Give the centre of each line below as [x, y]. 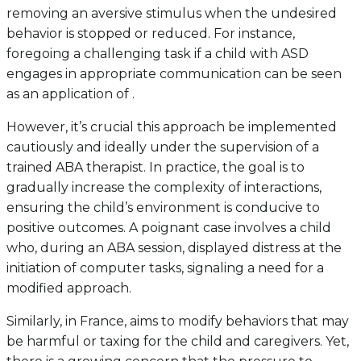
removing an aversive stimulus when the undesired [172, 13]
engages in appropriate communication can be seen [174, 74]
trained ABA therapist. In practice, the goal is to [156, 167]
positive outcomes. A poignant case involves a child [169, 228]
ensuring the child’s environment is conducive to [163, 207]
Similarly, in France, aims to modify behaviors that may [178, 321]
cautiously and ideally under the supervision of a [163, 147]
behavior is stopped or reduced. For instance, [151, 33]
